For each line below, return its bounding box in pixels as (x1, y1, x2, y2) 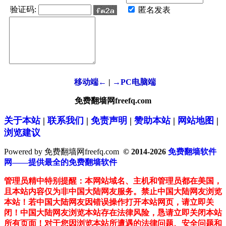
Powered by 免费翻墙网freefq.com (4, 147, 119, 156)
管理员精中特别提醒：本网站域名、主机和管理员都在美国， (4, 177, 222, 186)
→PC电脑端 (112, 78, 156, 87)
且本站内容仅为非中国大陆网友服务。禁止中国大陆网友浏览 (4, 187, 222, 196)
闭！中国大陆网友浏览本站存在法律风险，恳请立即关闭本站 (4, 208, 222, 217)
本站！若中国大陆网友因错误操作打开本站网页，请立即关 (4, 198, 214, 207)
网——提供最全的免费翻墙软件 (4, 158, 117, 167)
